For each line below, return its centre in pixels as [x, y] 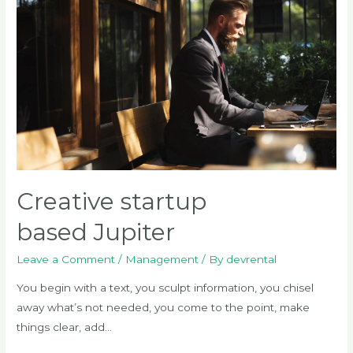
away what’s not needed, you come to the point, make [163, 308]
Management [162, 260]
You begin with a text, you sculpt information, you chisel [165, 288]
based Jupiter [96, 232]
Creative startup [112, 202]
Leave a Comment [66, 260]
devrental [252, 260]
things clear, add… [65, 327]
